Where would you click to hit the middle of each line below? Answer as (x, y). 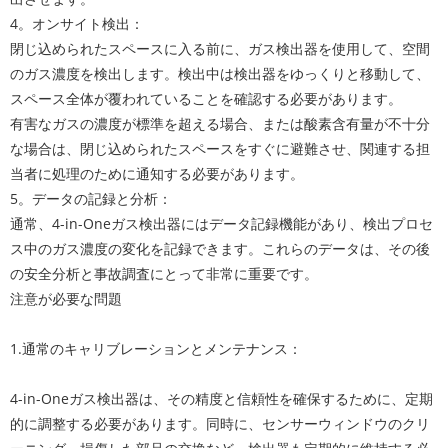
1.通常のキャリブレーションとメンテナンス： (156, 348)
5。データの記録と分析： (91, 198)
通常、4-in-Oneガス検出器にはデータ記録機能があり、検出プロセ (221, 223)
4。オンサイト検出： (77, 23)
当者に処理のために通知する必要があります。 (157, 173)
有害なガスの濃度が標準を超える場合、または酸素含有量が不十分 (220, 123)
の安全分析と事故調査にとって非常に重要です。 (164, 273)
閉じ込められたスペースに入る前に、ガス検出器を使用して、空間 (220, 48)
